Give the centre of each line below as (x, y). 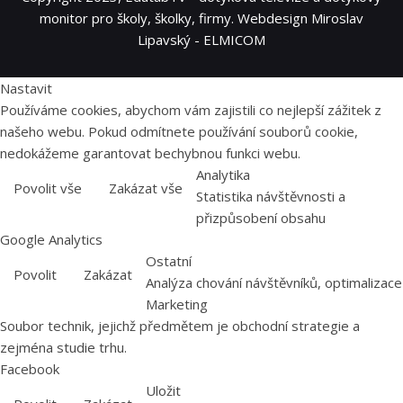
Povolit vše (48, 188)
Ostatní (169, 261)
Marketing (177, 304)
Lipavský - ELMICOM (201, 40)
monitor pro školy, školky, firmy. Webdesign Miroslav (201, 18)
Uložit (163, 391)
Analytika (223, 175)
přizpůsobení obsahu (261, 218)
